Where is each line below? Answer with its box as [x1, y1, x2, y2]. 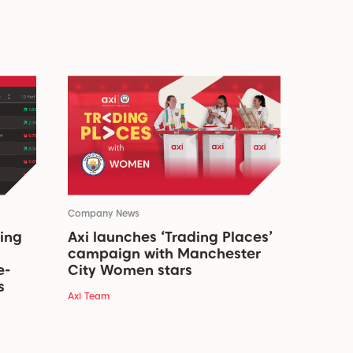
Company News [68, 206, 139, 219]
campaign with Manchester [68, 244, 261, 262]
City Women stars [68, 261, 192, 278]
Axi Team [68, 289, 110, 302]
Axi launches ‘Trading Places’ [68, 228, 273, 245]
